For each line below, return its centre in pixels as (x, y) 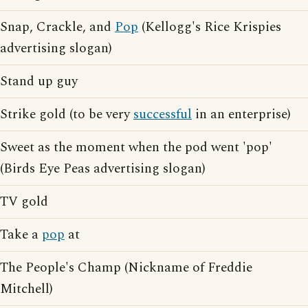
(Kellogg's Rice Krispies (210, 27)
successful (163, 115)
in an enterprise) (241, 115)
